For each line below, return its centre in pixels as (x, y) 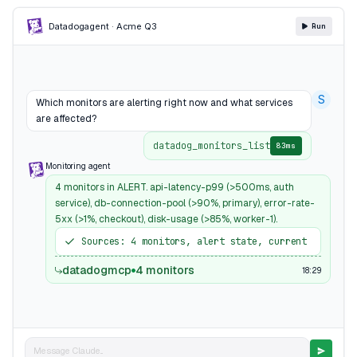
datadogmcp (97, 270)
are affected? (66, 118)
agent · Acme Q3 (121, 26)
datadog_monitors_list (212, 145)
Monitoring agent (78, 165)
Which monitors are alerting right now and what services (164, 102)
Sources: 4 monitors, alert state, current (194, 241)
